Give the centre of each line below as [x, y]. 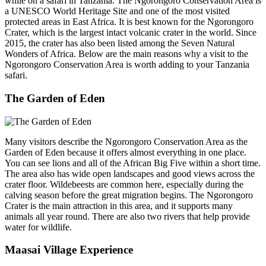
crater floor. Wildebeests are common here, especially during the [124, 184]
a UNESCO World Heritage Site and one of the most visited [117, 11]
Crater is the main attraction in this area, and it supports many [119, 205]
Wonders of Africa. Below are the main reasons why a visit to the [126, 54]
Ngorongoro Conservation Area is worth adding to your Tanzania [127, 65]
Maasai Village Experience [69, 250]
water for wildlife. [38, 227]
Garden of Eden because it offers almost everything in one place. [126, 152]
